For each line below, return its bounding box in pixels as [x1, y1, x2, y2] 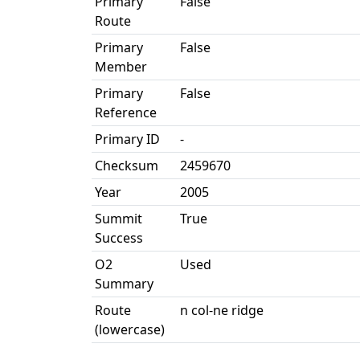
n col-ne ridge [180, 301, 264, 319]
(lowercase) [95, 321, 165, 338]
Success [95, 229, 143, 247]
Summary [95, 275, 153, 292]
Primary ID [95, 130, 160, 148]
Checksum [95, 157, 158, 174]
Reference [95, 104, 157, 121]
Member [95, 58, 147, 76]
